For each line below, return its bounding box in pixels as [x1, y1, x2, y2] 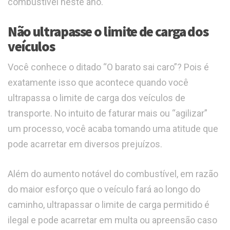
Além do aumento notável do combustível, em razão [8, 168, 218, 180]
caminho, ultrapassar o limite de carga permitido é [8, 199, 209, 210]
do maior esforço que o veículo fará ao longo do [8, 184, 200, 195]
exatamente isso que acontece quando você [8, 77, 188, 88]
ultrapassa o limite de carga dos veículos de [8, 92, 185, 104]
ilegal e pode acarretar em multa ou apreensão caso [8, 215, 217, 226]
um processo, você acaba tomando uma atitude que [8, 123, 218, 135]
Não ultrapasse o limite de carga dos [8, 23, 208, 41]
